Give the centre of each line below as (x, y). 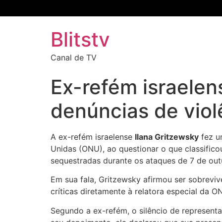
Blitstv (80, 39)
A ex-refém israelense (93, 137)
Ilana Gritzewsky (167, 137)
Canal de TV (74, 57)
